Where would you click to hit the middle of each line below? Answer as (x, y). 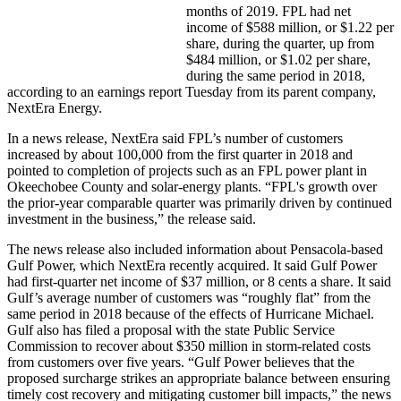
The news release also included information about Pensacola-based (195, 250)
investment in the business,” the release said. (132, 219)
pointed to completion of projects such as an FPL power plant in (187, 171)
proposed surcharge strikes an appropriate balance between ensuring (199, 379)
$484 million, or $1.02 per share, (278, 60)
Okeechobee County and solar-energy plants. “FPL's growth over (192, 187)
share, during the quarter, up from (280, 44)
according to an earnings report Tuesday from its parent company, (192, 92)
